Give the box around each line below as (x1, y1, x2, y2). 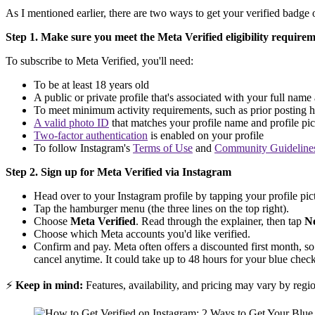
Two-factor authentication (34, 129, 148, 142)
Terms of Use (133, 142, 193, 155)
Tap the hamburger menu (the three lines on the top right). (34, 202, 289, 215)
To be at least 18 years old (34, 79, 149, 91)
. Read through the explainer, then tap (136, 215, 304, 228)
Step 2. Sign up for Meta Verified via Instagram (6, 166, 231, 179)
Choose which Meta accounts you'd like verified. (34, 228, 250, 240)
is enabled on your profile (148, 129, 264, 142)
